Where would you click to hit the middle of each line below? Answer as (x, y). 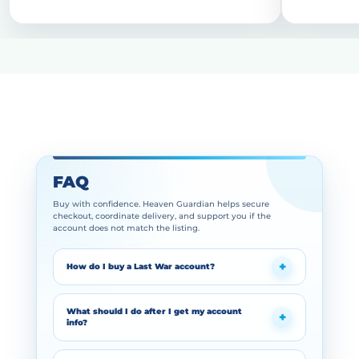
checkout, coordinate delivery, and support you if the (161, 216)
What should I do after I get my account (154, 312)
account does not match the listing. (126, 228)
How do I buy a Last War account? (140, 267)
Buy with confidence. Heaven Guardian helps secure (161, 204)
